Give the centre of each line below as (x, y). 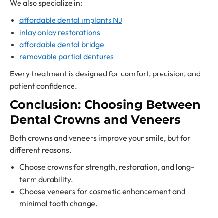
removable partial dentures (67, 57)
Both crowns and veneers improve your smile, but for (100, 138)
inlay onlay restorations (60, 32)
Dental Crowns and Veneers (95, 120)
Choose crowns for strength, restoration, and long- (107, 167)
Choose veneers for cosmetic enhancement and (102, 191)
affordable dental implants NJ (71, 20)
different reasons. (41, 150)
